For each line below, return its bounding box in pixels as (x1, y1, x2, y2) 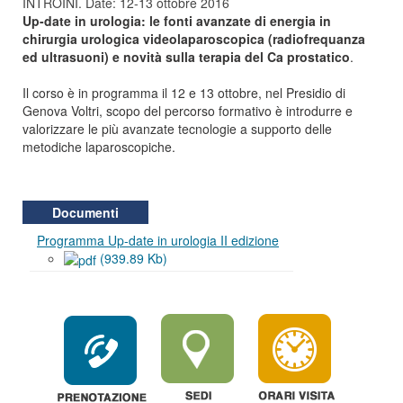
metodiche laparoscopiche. (22, 138, 175, 156)
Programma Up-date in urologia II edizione (37, 231, 279, 249)
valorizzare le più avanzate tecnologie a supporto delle (22, 120, 332, 138)
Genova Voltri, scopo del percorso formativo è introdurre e (22, 102, 353, 120)
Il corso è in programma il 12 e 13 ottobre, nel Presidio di (22, 84, 345, 102)
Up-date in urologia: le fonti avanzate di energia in (22, 12, 331, 30)
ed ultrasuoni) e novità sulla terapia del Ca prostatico (22, 48, 350, 66)
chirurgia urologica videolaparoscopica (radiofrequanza (22, 30, 365, 48)
